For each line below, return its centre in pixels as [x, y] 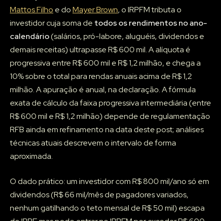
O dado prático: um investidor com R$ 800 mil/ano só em [110, 182]
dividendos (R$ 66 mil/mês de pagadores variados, [99, 195]
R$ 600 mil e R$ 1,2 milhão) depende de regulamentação [110, 116]
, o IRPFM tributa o [150, 10]
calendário [30, 37]
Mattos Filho [32, 10]
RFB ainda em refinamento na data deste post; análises [107, 130]
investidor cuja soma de [52, 23]
